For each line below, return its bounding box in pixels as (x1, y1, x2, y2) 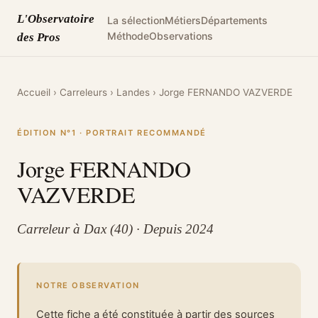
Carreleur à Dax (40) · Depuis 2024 (17, 221, 214, 237)
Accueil (17, 87, 50, 99)
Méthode (106, 29, 149, 42)
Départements (200, 13, 268, 26)
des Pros (17, 30, 60, 44)
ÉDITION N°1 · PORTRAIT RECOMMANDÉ (17, 128, 207, 138)
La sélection (106, 13, 165, 26)
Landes (116, 87, 150, 99)
